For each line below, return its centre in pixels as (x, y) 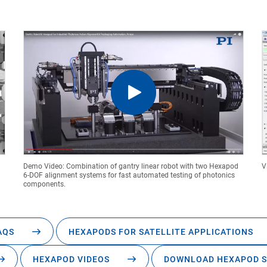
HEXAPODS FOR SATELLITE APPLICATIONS (161, 232)
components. (44, 184)
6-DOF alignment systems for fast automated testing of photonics (129, 175)
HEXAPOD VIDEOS (71, 259)
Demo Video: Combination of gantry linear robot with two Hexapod (131, 166)
